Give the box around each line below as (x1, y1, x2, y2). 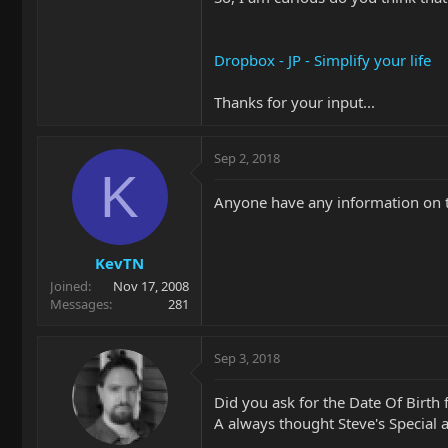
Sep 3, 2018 (214, 348, 280, 367)
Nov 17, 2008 (113, 276, 189, 295)
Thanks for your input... (214, 92, 375, 112)
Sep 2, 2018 (214, 149, 280, 167)
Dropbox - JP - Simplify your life (214, 50, 431, 70)
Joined (50, 276, 88, 295)
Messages (50, 294, 109, 313)
